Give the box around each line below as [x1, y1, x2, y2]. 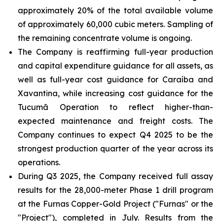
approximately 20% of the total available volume [18, 5, 213, 15]
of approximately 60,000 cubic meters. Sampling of [18, 19, 213, 29]
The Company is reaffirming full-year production [18, 47, 213, 57]
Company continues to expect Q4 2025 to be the [18, 130, 213, 140]
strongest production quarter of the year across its [18, 144, 213, 153]
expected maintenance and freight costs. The [18, 116, 213, 126]
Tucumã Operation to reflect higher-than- [18, 102, 213, 112]
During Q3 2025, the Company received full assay [18, 171, 213, 181]
